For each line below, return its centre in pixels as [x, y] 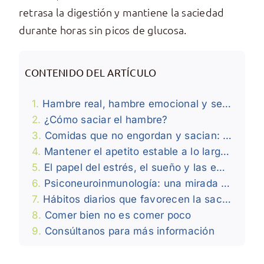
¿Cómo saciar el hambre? [106, 120]
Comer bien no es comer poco [118, 215]
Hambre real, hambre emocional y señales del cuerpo [132, 104]
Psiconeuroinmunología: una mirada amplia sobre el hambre [133, 184]
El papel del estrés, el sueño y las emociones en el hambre [130, 168]
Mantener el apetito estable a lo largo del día [132, 152]
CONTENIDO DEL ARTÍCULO [90, 72]
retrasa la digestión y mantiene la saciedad [121, 12]
